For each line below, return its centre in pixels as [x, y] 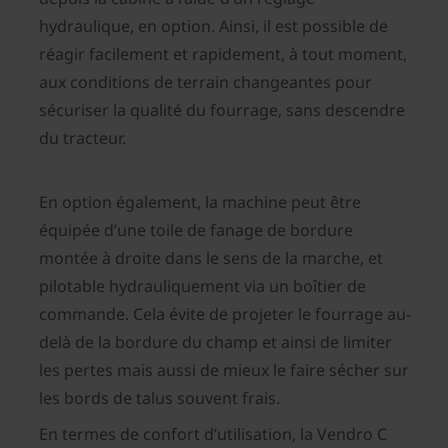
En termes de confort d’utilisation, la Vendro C [213, 434]
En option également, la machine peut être [200, 202]
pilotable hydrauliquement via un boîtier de [202, 286]
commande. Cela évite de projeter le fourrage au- [225, 314]
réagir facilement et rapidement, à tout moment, [223, 54]
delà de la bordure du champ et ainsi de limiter [215, 342]
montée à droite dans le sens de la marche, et [211, 258]
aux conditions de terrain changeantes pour [205, 82]
